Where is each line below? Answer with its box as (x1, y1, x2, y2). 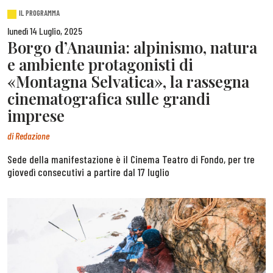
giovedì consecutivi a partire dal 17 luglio (7, 165, 169, 179)
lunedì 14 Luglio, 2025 (7, 25, 82, 37)
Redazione (15, 129, 49, 141)
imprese (7, 105, 65, 126)
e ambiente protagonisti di (7, 54, 193, 75)
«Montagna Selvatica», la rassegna (7, 71, 249, 92)
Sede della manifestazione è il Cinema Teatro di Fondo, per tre (7, 152, 255, 166)
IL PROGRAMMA (19, 8, 60, 18)
